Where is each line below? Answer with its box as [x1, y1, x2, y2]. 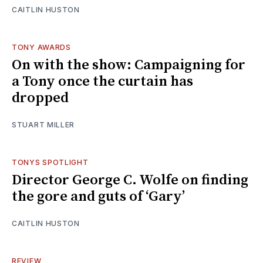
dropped [12, 89, 69, 107]
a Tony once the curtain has [12, 72, 193, 90]
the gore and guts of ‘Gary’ [12, 187, 185, 205]
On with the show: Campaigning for [12, 56, 245, 74]
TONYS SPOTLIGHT [12, 157, 89, 167]
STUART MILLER [12, 120, 75, 129]
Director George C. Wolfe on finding [12, 171, 248, 189]
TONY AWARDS [12, 42, 71, 52]
